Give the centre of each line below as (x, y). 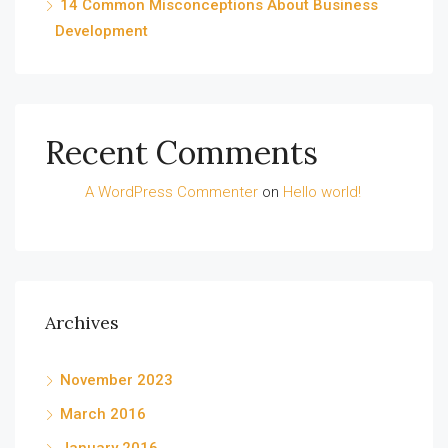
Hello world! (322, 192)
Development (101, 31)
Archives (82, 323)
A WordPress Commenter (171, 192)
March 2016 (103, 414)
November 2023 (116, 380)
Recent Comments (181, 153)
